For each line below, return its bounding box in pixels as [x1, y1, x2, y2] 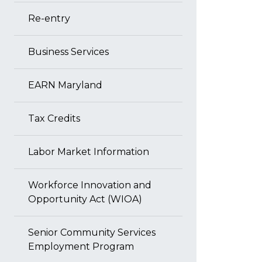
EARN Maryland [28, 80, 102, 91]
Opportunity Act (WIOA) [28, 194, 142, 205]
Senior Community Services [28, 227, 156, 238]
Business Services [28, 46, 109, 57]
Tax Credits [28, 113, 80, 124]
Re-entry [28, 13, 70, 24]
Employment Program [28, 241, 134, 252]
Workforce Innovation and [28, 180, 151, 191]
